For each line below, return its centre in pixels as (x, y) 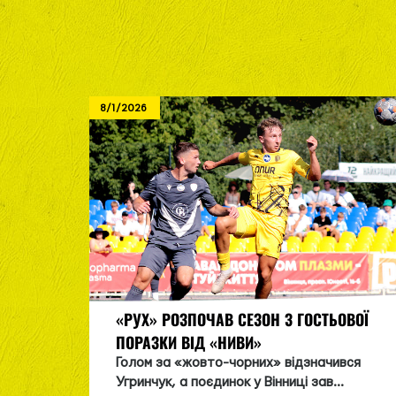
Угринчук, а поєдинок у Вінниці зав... (229, 382)
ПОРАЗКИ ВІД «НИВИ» (188, 342)
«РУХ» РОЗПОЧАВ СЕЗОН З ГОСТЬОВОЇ (242, 319)
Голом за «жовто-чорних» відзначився (238, 362)
